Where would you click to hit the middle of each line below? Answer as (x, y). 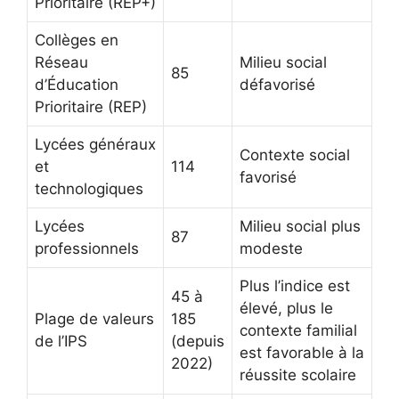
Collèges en (77, 40)
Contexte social (295, 155)
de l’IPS (61, 341)
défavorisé (277, 84)
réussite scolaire (298, 375)
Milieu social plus (300, 226)
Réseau (61, 62)
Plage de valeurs (94, 318)
